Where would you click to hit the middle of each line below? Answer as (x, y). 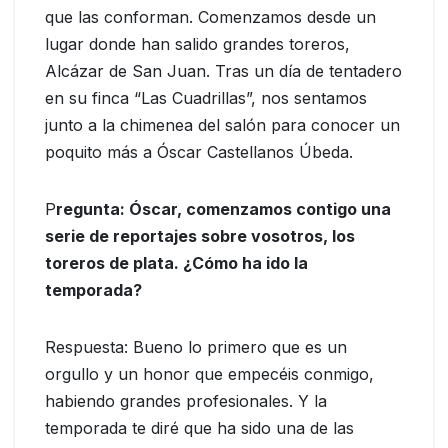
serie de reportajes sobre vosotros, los (200, 236)
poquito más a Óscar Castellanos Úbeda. (199, 152)
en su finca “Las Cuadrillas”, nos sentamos (206, 98)
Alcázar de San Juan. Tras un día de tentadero (223, 71)
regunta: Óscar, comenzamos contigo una (223, 209)
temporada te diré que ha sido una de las (199, 428)
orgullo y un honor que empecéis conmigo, (209, 374)
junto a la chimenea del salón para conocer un (222, 125)
